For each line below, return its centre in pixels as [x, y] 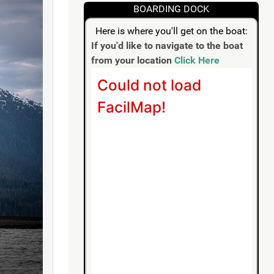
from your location [132, 60]
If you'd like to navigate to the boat [167, 45]
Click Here [197, 60]
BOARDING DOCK [171, 9]
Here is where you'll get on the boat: [171, 31]
